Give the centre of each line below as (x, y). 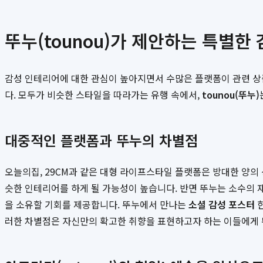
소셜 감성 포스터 (222, 205)
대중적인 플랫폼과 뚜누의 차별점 (101, 140)
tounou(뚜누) (231, 95)
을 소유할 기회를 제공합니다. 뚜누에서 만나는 (97, 205)
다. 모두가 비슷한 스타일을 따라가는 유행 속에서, (103, 95)
